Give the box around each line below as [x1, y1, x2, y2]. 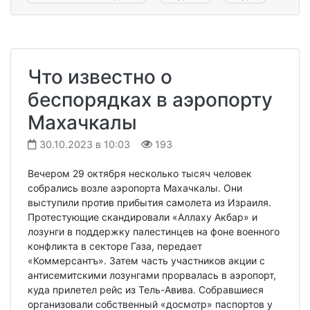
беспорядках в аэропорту [28, 88, 273, 112]
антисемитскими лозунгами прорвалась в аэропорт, [28, 269, 276, 282]
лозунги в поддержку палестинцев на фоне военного [28, 226, 280, 238]
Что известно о [28, 65, 172, 89]
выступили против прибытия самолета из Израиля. [28, 197, 271, 209]
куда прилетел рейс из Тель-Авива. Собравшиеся [28, 284, 264, 296]
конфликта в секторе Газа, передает [28, 240, 202, 253]
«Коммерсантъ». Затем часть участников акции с [28, 255, 265, 267]
